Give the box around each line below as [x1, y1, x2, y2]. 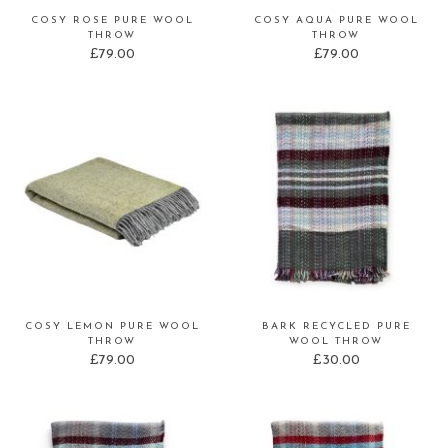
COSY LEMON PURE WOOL [24, 321, 200, 333]
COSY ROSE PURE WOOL [30, 15, 194, 27]
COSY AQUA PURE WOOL [253, 15, 419, 27]
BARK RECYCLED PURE [261, 321, 411, 333]
